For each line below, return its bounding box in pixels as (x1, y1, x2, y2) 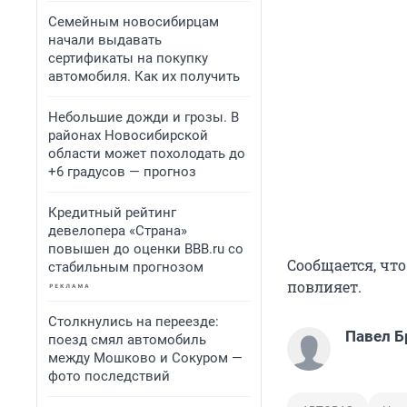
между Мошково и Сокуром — (48, 350, 243, 366)
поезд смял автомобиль (48, 332, 206, 348)
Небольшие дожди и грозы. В (48, 109, 239, 125)
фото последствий (48, 368, 170, 384)
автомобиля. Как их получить (48, 68, 240, 84)
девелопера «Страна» (48, 223, 187, 239)
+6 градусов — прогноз (48, 164, 196, 180)
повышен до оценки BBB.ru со (48, 241, 243, 257)
